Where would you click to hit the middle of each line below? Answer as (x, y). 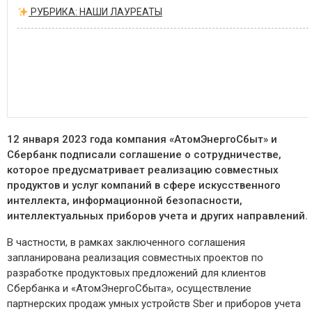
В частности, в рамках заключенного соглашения (126, 243)
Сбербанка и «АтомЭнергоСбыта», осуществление (129, 289)
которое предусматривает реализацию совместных (143, 170)
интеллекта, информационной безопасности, (125, 201)
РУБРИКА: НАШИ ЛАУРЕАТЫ (95, 12)
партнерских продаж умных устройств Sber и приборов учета (154, 304)
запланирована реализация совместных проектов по (135, 258)
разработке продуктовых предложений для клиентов (136, 273)
